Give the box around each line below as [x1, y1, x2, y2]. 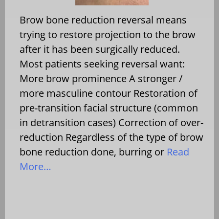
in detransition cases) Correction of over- [20, 115, 203, 129]
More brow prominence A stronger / [20, 71, 182, 85]
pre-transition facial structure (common [20, 101, 198, 114]
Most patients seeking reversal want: [20, 57, 185, 70]
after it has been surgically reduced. [20, 42, 180, 56]
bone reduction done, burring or [20, 145, 164, 158]
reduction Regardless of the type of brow [20, 130, 203, 144]
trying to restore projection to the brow [20, 27, 196, 41]
